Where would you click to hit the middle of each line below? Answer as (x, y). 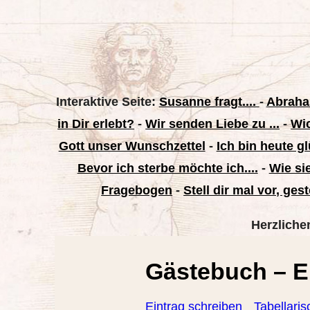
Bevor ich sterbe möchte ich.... (167, 168)
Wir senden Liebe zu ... (213, 124)
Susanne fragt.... (209, 102)
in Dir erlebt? (96, 124)
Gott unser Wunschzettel (132, 146)
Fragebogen (137, 190)
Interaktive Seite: (107, 102)
